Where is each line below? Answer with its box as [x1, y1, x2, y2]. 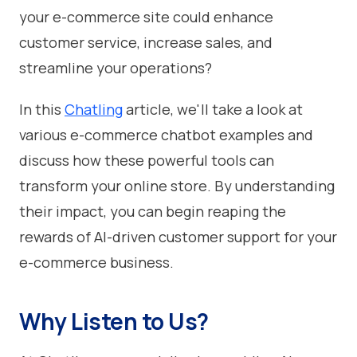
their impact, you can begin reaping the [19, 201, 286, 221]
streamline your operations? [19, 57, 212, 77]
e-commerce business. [19, 252, 174, 272]
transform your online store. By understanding [19, 175, 335, 195]
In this [19, 99, 65, 119]
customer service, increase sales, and [19, 32, 273, 52]
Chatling [65, 99, 123, 119]
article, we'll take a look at [123, 99, 303, 119]
